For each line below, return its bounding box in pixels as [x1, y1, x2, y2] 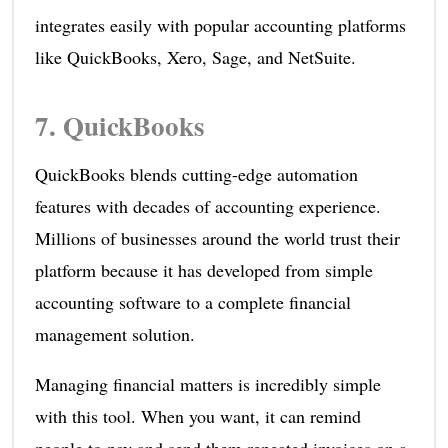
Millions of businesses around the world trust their [34, 225, 400, 250]
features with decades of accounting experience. [34, 193, 381, 218]
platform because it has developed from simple [34, 257, 373, 282]
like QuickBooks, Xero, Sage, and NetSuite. [34, 44, 356, 69]
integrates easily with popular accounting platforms [34, 12, 406, 37]
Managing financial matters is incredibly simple [34, 371, 381, 396]
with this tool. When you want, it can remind [34, 403, 361, 428]
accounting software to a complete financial [34, 289, 351, 314]
